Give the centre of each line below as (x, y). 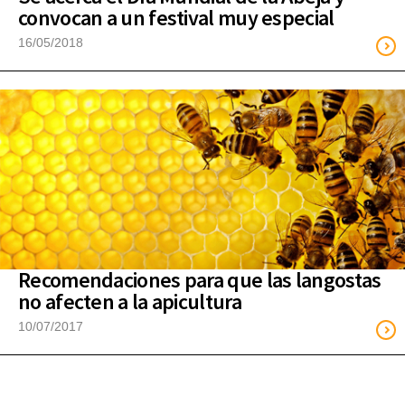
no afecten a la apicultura (130, 301)
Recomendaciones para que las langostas (200, 279)
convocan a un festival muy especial (176, 17)
